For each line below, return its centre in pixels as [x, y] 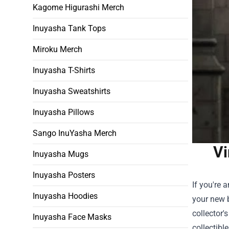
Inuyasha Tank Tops [69, 28]
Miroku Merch [58, 49]
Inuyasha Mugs [61, 154]
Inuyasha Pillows [63, 112]
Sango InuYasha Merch [75, 133]
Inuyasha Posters [64, 175]
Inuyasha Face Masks [72, 217]
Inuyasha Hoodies [65, 196]
